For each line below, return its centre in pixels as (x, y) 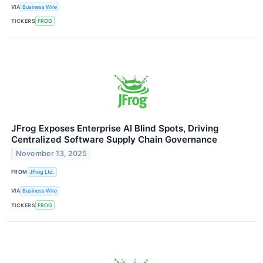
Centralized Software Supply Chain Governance (114, 139)
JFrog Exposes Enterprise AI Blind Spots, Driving (115, 128)
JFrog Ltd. (42, 172)
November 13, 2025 (52, 154)
